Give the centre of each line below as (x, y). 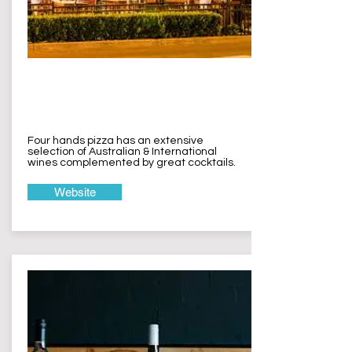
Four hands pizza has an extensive (115, 141)
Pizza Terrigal (82, 99)
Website (75, 192)
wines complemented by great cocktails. (132, 163)
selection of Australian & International (122, 152)
